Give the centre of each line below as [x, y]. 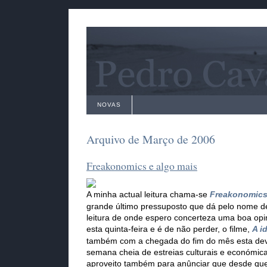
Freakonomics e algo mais [142, 166]
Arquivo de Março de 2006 [151, 139]
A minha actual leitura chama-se [148, 195]
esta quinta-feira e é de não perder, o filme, [169, 229]
